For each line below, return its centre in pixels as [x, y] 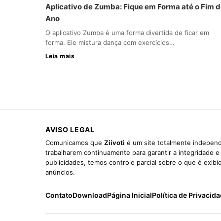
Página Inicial [129, 195]
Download [90, 195]
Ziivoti [114, 142]
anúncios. [60, 172]
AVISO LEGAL [70, 129]
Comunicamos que [75, 142]
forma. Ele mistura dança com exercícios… [110, 42]
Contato [59, 195]
